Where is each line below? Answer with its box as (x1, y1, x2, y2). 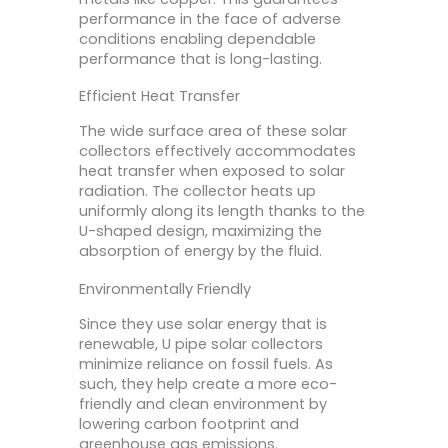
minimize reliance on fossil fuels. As (79, 353, 333, 374)
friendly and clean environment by (79, 393, 327, 414)
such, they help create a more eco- (79, 373, 337, 394)
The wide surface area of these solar (79, 121, 347, 142)
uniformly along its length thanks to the (79, 201, 365, 222)
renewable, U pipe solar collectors (79, 333, 323, 354)
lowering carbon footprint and (79, 413, 299, 434)
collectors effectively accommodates (79, 141, 356, 162)
